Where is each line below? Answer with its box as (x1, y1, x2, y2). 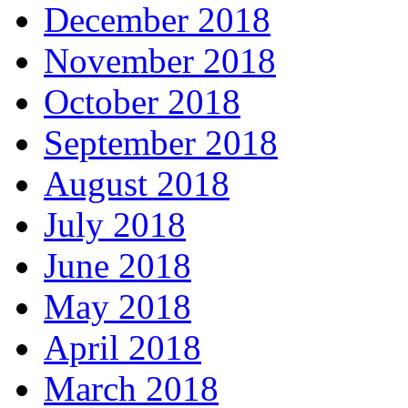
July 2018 (44, 205, 186, 244)
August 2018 (44, 164, 229, 203)
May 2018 (44, 287, 191, 326)
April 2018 (44, 328, 201, 367)
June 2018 (44, 246, 191, 285)
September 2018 (44, 123, 278, 162)
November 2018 (44, 41, 276, 80)
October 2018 (44, 82, 240, 121)
